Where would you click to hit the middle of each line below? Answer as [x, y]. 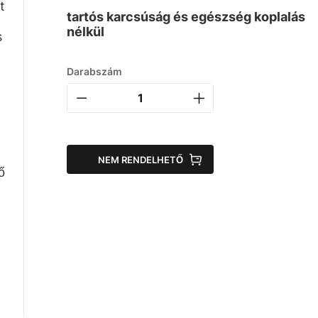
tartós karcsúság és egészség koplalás [186, 17]
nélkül [86, 32]
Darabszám [95, 71]
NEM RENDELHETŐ [140, 159]
